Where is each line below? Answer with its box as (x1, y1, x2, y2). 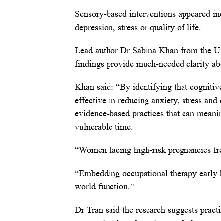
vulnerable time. (75, 122, 133, 132)
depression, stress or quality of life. (75, 22, 201, 33)
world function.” (75, 182, 134, 192)
